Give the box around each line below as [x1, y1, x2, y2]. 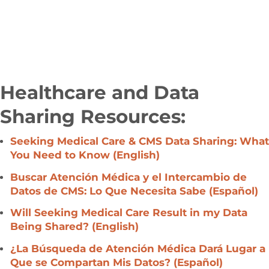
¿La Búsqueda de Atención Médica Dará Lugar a [10, 238, 265, 251]
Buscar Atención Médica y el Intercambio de [10, 169, 247, 182]
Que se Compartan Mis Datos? [10, 252, 171, 264]
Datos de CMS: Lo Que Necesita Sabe [10, 183, 206, 195]
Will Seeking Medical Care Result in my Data [10, 204, 247, 217]
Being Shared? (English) [10, 217, 139, 230]
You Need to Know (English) [10, 148, 160, 160]
